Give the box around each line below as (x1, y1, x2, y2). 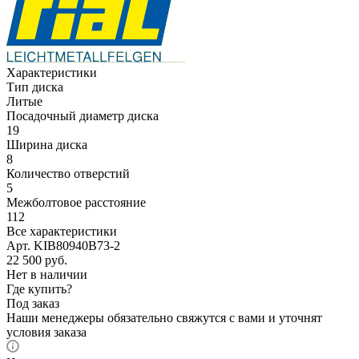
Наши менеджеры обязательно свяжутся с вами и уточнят (6, 310, 322, 325)
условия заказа (6, 325, 87, 339)
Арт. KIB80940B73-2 (6, 238, 120, 252)
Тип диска (6, 79, 63, 94)
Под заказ (6, 296, 59, 310)
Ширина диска (6, 137, 87, 151)
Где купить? (6, 281, 72, 296)
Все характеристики (6, 224, 117, 238)
